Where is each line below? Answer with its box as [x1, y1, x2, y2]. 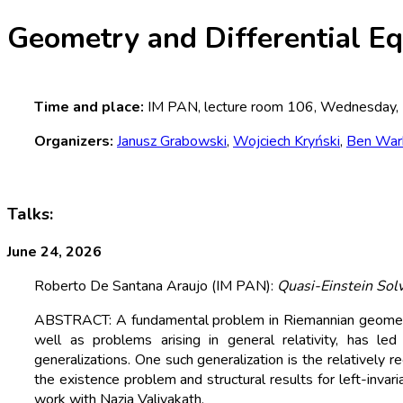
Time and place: [34, 96, 144, 117]
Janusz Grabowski [117, 130, 227, 151]
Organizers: [34, 130, 113, 151]
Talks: [7, 201, 53, 226]
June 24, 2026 [7, 242, 102, 263]
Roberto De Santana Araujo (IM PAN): [34, 276, 277, 297]
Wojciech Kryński [233, 130, 340, 151]
